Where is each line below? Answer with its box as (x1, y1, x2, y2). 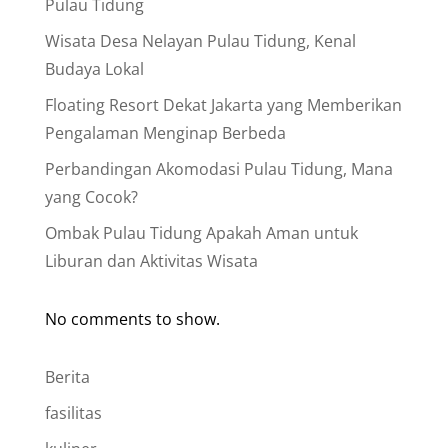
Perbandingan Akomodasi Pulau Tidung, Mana (44, 157, 393, 180)
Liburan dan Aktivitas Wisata (44, 249, 258, 272)
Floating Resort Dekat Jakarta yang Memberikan (44, 93, 402, 116)
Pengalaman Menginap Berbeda (44, 121, 286, 144)
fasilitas (44, 401, 102, 424)
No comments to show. (44, 307, 220, 330)
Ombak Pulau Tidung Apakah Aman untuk (44, 221, 358, 244)
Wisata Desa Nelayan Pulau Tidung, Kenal (44, 29, 356, 52)
